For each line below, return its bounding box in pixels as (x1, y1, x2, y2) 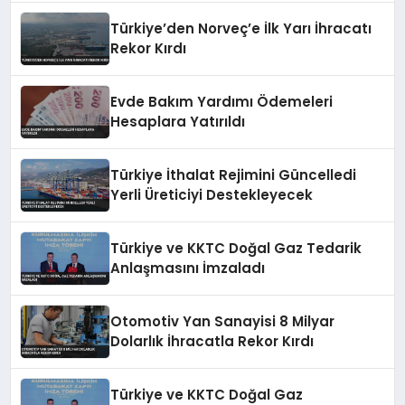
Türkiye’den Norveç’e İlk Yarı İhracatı (110, 19, 372, 39)
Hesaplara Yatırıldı (110, 112, 246, 132)
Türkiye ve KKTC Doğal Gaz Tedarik (110, 239, 363, 259)
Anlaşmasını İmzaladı (110, 259, 266, 278)
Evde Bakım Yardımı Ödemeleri (110, 92, 334, 112)
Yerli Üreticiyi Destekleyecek (110, 185, 314, 205)
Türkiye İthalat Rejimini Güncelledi (110, 165, 357, 185)
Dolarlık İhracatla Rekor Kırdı (110, 332, 315, 352)
